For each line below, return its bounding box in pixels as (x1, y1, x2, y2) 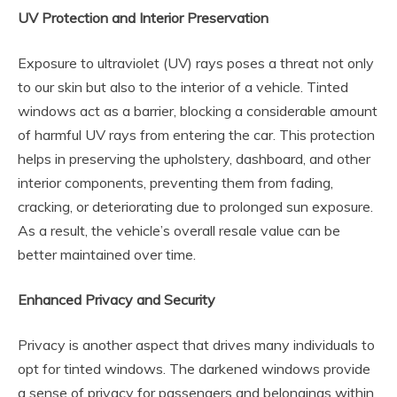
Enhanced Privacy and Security (18, 290, 215, 308)
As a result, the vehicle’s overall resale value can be (18, 221, 340, 239)
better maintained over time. (18, 245, 196, 263)
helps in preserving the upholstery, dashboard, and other (18, 149, 370, 167)
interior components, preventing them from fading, (18, 173, 333, 191)
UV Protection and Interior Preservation (18, 8, 269, 27)
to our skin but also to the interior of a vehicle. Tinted (18, 77, 348, 96)
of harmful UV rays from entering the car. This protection (18, 125, 375, 144)
